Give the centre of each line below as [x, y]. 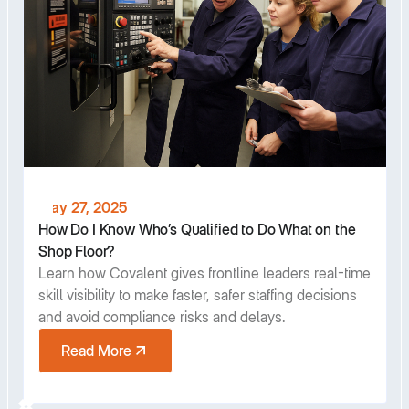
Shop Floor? [77, 251]
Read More [96, 350]
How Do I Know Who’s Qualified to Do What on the [197, 229]
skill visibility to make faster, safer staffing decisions [198, 294]
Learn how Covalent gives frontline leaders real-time [204, 273]
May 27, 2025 [83, 207]
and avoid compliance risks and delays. [162, 316]
